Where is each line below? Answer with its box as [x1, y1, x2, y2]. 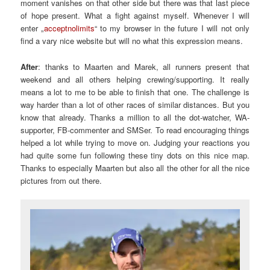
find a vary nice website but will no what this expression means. [20, 35, 243, 47]
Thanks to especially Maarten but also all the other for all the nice [20, 162, 250, 174]
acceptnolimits [43, 22, 95, 34]
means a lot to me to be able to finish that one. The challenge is [20, 86, 250, 98]
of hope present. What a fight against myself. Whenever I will [20, 10, 250, 22]
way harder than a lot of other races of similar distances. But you [20, 98, 250, 110]
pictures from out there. [20, 174, 102, 186]
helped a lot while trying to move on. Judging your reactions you [20, 136, 250, 148]
